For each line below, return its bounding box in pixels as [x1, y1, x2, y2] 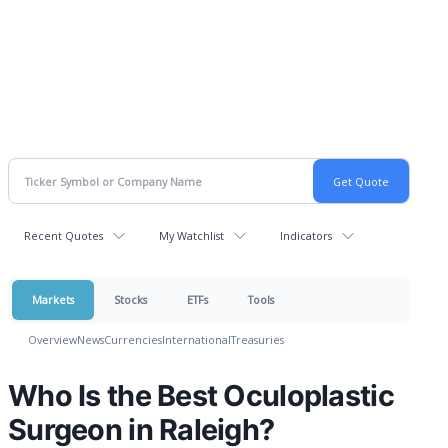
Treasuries [231, 332, 284, 347]
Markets [32, 292, 74, 307]
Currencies [104, 332, 162, 347]
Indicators [280, 228, 332, 243]
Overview [28, 332, 77, 347]
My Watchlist [159, 228, 224, 243]
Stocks [114, 292, 147, 307]
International [162, 332, 231, 347]
